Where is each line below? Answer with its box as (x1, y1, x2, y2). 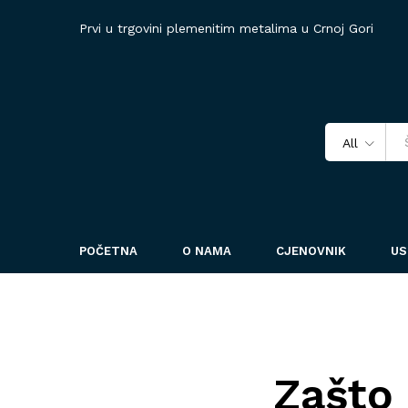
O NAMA (182, 244, 231, 258)
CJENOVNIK (276, 244, 346, 258)
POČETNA (79, 244, 138, 258)
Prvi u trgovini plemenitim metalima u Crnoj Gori (79, 20, 373, 36)
